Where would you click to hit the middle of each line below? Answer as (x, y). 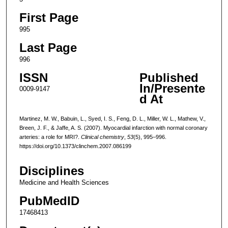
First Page (49, 17)
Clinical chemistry (102, 137)
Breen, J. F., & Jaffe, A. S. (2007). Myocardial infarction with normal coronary (113, 127)
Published (169, 77)
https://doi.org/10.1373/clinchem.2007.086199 (75, 146)
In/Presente (172, 88)
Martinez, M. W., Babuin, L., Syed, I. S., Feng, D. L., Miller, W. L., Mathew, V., (112, 118)
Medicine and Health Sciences (64, 183)
